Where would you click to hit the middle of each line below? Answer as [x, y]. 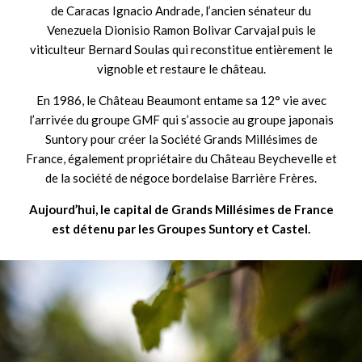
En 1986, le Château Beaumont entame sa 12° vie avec [181, 100]
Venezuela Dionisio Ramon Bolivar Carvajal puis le [181, 29]
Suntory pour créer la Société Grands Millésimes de [181, 139]
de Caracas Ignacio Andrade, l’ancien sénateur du [181, 10]
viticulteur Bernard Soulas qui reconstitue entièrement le [181, 49]
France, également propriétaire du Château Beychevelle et [181, 158]
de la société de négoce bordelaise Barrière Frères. [181, 177]
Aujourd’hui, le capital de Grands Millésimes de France [181, 209]
